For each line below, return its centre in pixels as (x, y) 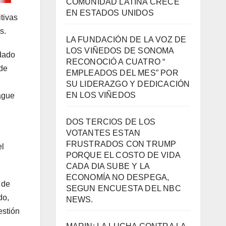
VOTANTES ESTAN (103, 133)
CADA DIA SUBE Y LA (108, 166)
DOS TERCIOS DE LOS (111, 122)
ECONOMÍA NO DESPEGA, (118, 178)
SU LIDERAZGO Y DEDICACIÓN (128, 84)
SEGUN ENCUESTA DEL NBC (123, 189)
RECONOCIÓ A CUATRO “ (116, 62)
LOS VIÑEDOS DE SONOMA (120, 51)
